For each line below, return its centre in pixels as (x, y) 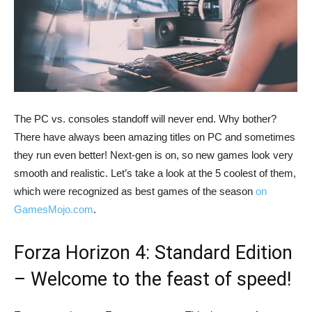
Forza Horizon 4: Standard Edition (153, 253)
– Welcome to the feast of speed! (153, 280)
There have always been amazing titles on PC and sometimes (155, 137)
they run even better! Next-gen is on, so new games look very (154, 155)
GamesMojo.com (54, 210)
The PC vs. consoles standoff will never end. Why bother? (145, 119)
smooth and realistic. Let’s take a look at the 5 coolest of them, (155, 173)
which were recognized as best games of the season (135, 192)
